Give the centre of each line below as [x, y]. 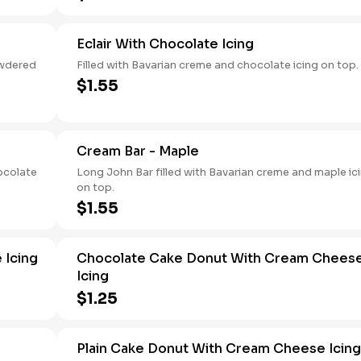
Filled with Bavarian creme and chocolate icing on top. [218, 65]
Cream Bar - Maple [138, 151]
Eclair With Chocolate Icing [165, 44]
